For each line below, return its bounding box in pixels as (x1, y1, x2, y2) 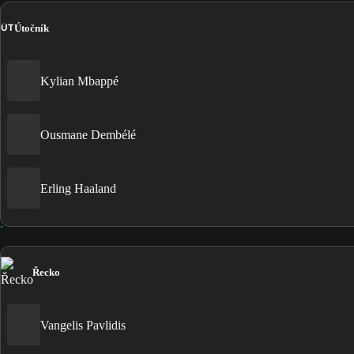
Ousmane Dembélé (40, 127, 136, 141)
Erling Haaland (40, 181, 116, 195)
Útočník (14, 21, 49, 34)
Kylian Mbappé (40, 73, 119, 88)
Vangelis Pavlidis (40, 318, 126, 332)
